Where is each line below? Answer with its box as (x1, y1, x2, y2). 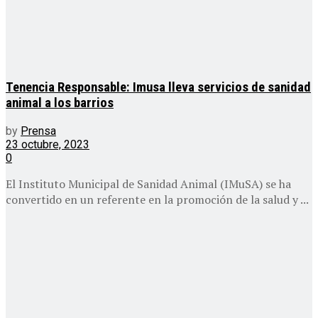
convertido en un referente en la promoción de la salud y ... (6, 191, 309, 207)
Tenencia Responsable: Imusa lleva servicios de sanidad (6, 79, 311, 96)
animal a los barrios (6, 95, 114, 111)
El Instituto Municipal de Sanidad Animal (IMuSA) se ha (6, 175, 291, 192)
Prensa (21, 124, 56, 138)
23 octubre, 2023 (6, 137, 89, 151)
